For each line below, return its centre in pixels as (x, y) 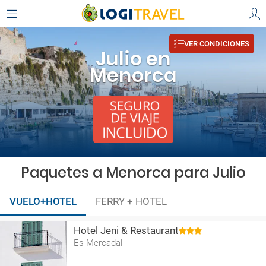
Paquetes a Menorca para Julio (133, 172)
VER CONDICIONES (217, 43)
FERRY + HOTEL (131, 201)
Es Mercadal (98, 243)
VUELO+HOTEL (43, 201)
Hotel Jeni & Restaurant (126, 230)
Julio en (133, 58)
